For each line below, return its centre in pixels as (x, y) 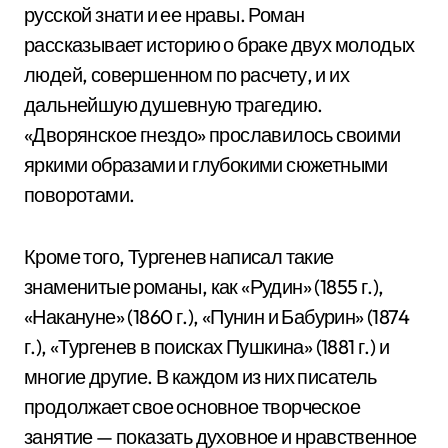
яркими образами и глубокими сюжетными (206, 164)
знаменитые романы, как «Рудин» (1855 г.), (204, 286)
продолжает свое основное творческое (192, 406)
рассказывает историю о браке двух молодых (219, 44)
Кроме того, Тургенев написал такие (179, 256)
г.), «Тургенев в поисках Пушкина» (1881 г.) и (206, 346)
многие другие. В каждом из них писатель (200, 376)
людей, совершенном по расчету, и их (186, 74)
